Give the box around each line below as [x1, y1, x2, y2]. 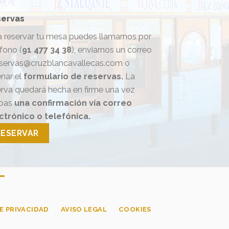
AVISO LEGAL [60, 205, 107, 213]
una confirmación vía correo [14, 98, 132, 108]
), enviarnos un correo [72, 44, 152, 55]
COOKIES [119, 205, 151, 213]
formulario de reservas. [24, 71, 125, 81]
